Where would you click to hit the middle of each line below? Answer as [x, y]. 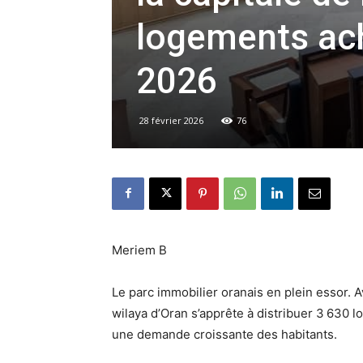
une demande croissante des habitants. [224, 334]
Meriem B [141, 250]
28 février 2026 [171, 120]
